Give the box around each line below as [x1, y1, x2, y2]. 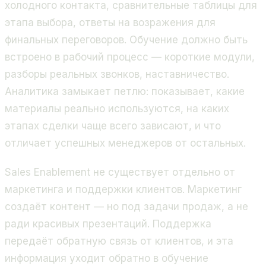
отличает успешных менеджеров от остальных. [5, 137, 246, 150]
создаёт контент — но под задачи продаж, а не [5, 200, 248, 213]
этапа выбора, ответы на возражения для [5, 17, 216, 29]
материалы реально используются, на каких [5, 103, 229, 115]
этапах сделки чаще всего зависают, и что [5, 120, 221, 132]
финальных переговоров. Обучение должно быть [5, 34, 248, 46]
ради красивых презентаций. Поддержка [5, 217, 211, 230]
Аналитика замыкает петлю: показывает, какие [5, 85, 245, 98]
